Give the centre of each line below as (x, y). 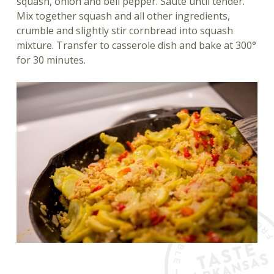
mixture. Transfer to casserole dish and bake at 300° (136, 45)
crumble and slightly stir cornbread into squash (124, 30)
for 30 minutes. (51, 60)
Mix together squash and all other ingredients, (123, 16)
